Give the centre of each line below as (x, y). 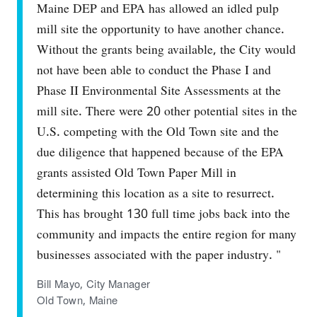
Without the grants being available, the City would (166, 50)
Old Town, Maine (77, 301)
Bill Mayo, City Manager (94, 284)
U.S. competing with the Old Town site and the (158, 132)
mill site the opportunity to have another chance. (161, 29)
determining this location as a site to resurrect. (156, 193)
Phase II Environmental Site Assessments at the (159, 91)
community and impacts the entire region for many (167, 234)
